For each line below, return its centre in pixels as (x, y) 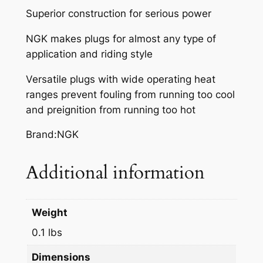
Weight (50, 213)
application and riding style (89, 54)
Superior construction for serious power (118, 14)
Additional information (115, 173)
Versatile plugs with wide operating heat (120, 79)
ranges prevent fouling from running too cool (130, 94)
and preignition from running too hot (110, 109)
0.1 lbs (47, 232)
